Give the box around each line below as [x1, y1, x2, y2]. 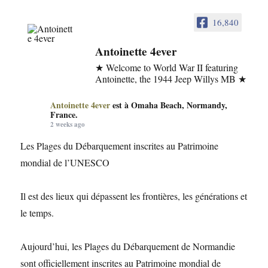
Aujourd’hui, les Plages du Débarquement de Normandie [20, 240, 236, 252]
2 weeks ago [50, 120, 86, 129]
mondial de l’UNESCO [20, 156, 110, 169]
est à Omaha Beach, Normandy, [112, 99, 228, 111]
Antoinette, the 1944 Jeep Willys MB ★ [95, 72, 247, 85]
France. [50, 108, 78, 121]
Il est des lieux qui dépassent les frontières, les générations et [20, 190, 248, 202]
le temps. [20, 206, 54, 219]
